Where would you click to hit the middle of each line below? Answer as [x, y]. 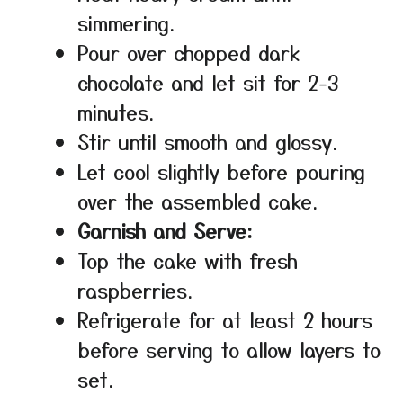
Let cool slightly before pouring [221, 171]
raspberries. [135, 290]
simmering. [126, 23]
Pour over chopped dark [188, 53]
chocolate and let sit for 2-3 [208, 82]
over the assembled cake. [197, 201]
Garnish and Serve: [165, 231]
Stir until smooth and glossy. [207, 142]
